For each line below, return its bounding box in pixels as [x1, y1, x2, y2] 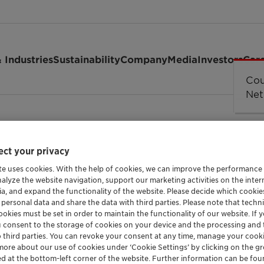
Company [120, 53, 167, 65]
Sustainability [53, 53, 120, 65]
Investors [197, 53, 243, 65]
